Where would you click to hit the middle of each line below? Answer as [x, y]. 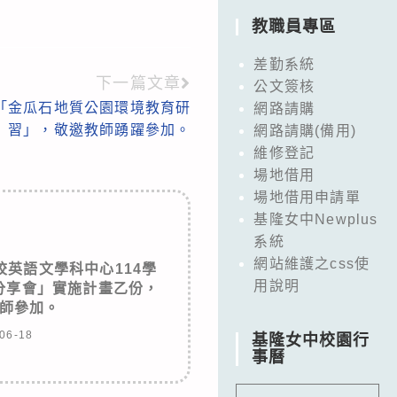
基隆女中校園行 [311, 340]
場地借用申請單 [307, 197]
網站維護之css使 [312, 263]
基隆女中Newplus [316, 219]
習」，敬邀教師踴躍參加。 [99, 129]
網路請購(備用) [305, 130]
